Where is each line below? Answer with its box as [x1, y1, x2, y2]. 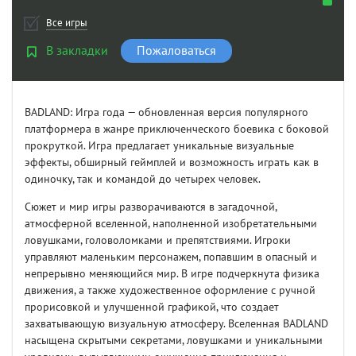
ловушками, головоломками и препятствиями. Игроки [25, 234, 291, 248]
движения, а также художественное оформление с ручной [25, 284, 315, 298]
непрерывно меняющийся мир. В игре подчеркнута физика [25, 267, 319, 281]
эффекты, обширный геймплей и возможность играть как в [25, 156, 319, 170]
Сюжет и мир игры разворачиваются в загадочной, [25, 200, 277, 215]
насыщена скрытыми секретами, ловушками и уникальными [25, 334, 323, 348]
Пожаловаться [137, 44, 216, 59]
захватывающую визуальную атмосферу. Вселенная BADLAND [25, 317, 328, 331]
